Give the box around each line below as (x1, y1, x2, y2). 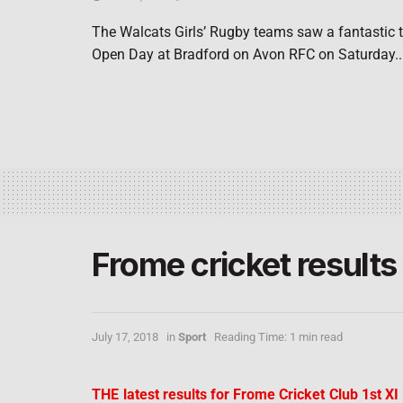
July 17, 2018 (92, 330, 158, 345)
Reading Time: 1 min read (214, 330, 343, 345)
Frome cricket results (92, 245, 397, 285)
